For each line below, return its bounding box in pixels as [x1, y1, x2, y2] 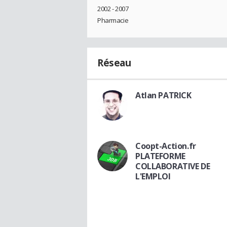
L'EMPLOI [135, 170, 171, 182]
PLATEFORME [135, 150, 185, 162]
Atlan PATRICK [135, 89, 192, 101]
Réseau [97, 56, 131, 69]
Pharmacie [97, 15, 129, 25]
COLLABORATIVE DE [135, 160, 210, 172]
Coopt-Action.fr [135, 140, 196, 152]
